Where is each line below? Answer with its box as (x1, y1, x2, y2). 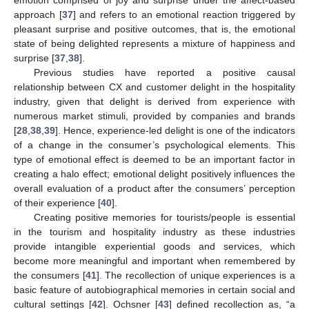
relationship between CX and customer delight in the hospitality (14, 81, 295, 92)
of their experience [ (14, 197, 101, 208)
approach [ (14, 9, 62, 20)
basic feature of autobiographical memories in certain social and (14, 284, 295, 295)
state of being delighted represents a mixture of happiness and (14, 38, 295, 49)
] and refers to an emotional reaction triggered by (72, 9, 296, 20)
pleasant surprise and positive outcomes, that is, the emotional (14, 23, 295, 34)
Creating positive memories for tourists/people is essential (33, 212, 295, 223)
